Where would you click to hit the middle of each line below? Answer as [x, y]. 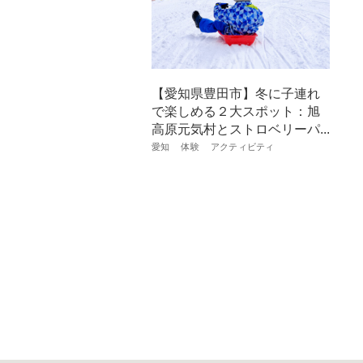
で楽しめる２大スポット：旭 [236, 111]
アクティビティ [242, 146]
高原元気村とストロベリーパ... [241, 129]
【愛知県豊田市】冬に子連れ [236, 93]
